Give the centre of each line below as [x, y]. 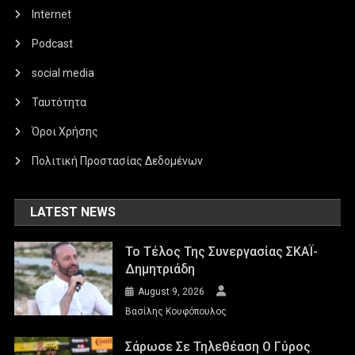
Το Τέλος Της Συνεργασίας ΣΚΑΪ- [222, 252]
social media [63, 73]
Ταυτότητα [59, 103]
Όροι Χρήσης [65, 132]
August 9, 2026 [172, 292]
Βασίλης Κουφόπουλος [176, 312]
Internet [52, 15]
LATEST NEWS [73, 212]
